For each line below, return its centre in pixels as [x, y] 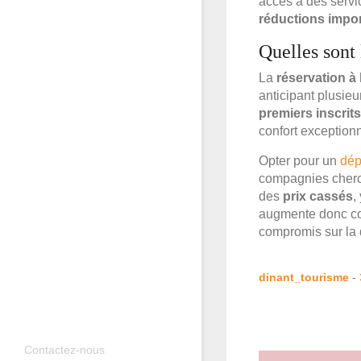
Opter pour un [299, 161]
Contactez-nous [64, 350]
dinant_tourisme [304, 278]
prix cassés [318, 197]
